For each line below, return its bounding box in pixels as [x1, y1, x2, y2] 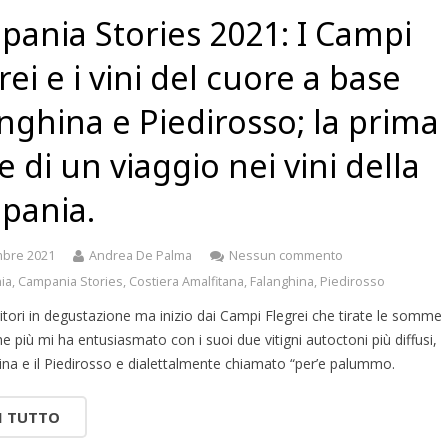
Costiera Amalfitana [129, 273, 245, 290]
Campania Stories [18, 273, 124, 290]
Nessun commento [229, 247, 344, 264]
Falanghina [250, 273, 315, 290]
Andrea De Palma [89, 247, 193, 264]
